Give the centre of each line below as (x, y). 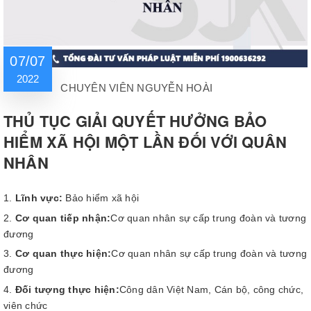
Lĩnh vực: (39, 198)
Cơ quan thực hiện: (63, 254)
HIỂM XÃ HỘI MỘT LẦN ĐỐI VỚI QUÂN (145, 142)
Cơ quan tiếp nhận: (63, 218)
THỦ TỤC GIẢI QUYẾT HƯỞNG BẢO (135, 121)
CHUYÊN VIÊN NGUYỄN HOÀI (136, 88)
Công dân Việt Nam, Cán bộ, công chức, (211, 289)
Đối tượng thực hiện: (67, 289)
